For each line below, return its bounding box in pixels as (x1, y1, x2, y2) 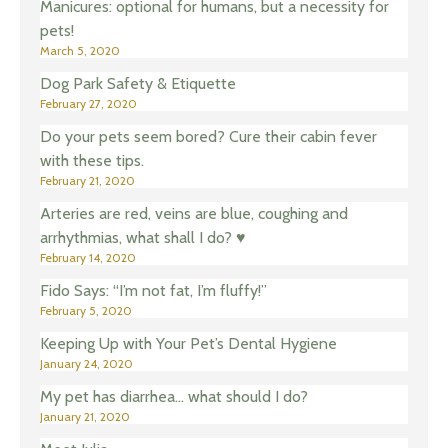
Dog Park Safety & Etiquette (40, 74, 236, 94)
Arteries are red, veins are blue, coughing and (40, 204, 348, 224)
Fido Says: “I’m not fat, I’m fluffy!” (40, 281, 267, 301)
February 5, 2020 (40, 303, 132, 319)
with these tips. (40, 151, 144, 171)
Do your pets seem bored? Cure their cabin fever (40, 127, 377, 147)
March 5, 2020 (40, 43, 120, 59)
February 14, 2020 (40, 250, 136, 266)
